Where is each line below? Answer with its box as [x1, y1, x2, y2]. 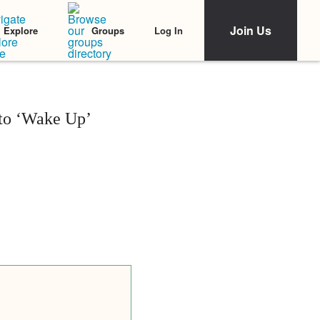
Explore [4, 24, 38, 37]
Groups [91, 24, 124, 37]
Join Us [230, 22, 271, 39]
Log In [154, 23, 183, 37]
